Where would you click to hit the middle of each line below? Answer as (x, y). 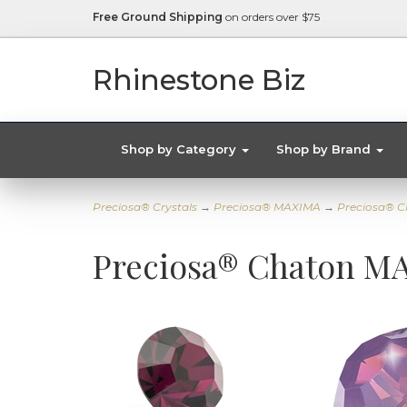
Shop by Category (180, 149)
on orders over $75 (271, 17)
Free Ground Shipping (158, 17)
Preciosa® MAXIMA (267, 207)
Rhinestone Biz (199, 80)
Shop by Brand (325, 149)
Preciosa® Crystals (145, 207)
